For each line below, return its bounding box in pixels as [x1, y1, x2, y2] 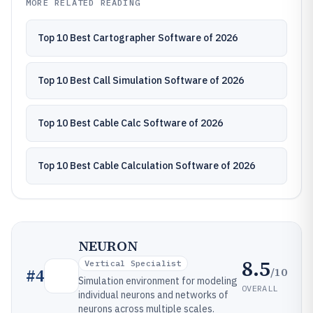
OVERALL [242, 282, 278, 293]
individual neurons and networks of [78, 289, 228, 301]
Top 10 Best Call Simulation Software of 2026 [38, 74, 244, 87]
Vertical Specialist [85, 258, 182, 268]
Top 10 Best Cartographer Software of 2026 [38, 31, 238, 44]
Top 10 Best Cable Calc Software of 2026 [38, 117, 223, 129]
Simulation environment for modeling [78, 275, 238, 287]
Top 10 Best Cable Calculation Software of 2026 [38, 159, 255, 172]
